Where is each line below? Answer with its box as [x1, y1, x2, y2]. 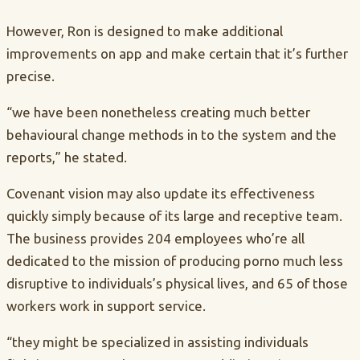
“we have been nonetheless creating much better [6, 104, 310, 121]
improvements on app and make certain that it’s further [6, 46, 348, 62]
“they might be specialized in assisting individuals [6, 334, 309, 350]
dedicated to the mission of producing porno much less [6, 253, 343, 269]
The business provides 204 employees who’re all [6, 231, 305, 247]
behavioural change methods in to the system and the [6, 127, 337, 143]
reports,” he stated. [6, 149, 127, 166]
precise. [6, 68, 55, 84]
